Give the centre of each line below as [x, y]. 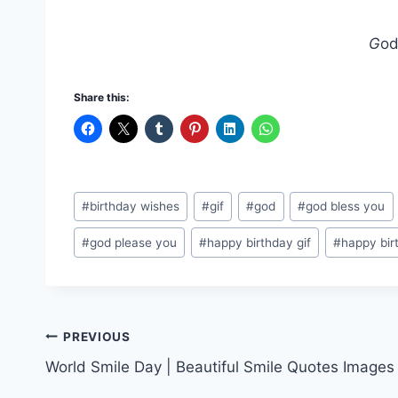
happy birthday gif [259, 242]
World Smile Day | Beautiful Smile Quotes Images [220, 367]
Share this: [102, 97]
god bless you [346, 207]
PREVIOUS [97, 336]
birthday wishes [135, 207]
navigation [108, 379]
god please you [134, 242]
